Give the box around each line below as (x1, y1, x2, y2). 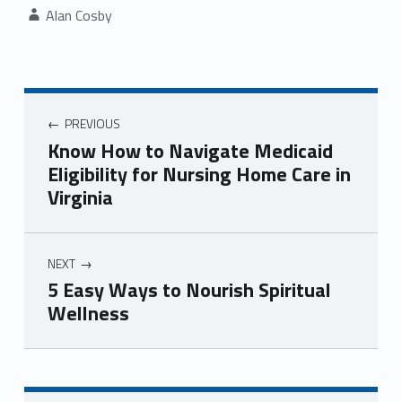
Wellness (47, 298, 129, 329)
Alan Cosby (45, 4, 112, 27)
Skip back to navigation (23, 341, 88, 363)
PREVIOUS (64, 115, 120, 134)
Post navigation (23, 77, 125, 112)
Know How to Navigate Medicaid (47, 135, 333, 166)
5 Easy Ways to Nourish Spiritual (47, 275, 331, 306)
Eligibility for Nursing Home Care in (47, 158, 351, 189)
